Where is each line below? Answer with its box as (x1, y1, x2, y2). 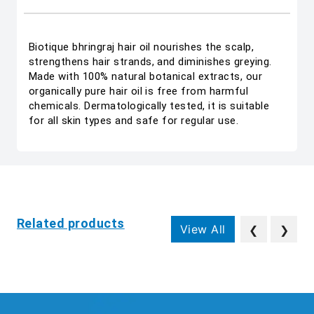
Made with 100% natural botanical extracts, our (29, 70, 263, 83)
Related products (17, 216, 125, 231)
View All (179, 222, 226, 236)
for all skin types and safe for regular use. (29, 114, 239, 127)
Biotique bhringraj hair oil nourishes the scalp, (29, 41, 254, 53)
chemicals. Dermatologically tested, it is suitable (29, 100, 270, 112)
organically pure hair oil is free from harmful (29, 85, 249, 97)
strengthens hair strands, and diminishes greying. (29, 55, 272, 68)
